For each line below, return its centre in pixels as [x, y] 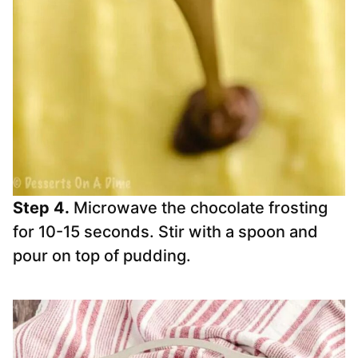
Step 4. [41, 208]
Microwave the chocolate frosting [199, 208]
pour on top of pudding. [104, 256]
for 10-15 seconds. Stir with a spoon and [165, 232]
